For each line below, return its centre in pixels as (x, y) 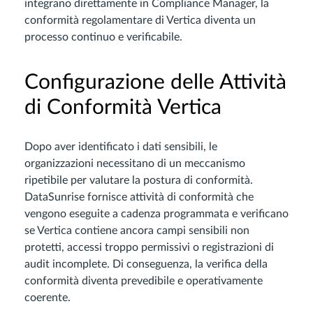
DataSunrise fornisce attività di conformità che (139, 197)
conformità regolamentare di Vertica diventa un (140, 21)
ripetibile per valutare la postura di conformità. (139, 181)
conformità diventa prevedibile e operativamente (144, 281)
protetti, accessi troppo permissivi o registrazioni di (149, 248)
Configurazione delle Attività (155, 83)
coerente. (48, 298)
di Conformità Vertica (123, 108)
